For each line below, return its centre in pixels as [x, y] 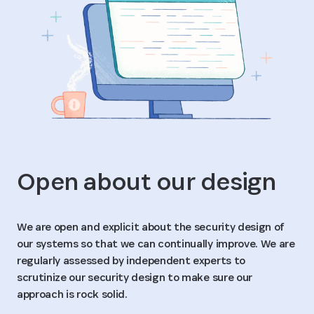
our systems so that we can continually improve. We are [156, 244]
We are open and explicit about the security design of [151, 227]
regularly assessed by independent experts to [131, 261]
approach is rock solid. [72, 294]
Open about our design [146, 182]
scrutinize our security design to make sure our [135, 278]
